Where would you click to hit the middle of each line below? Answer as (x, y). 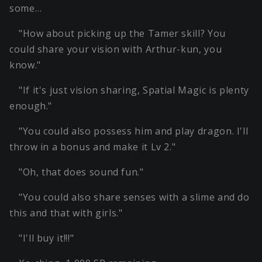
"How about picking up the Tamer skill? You (122, 34)
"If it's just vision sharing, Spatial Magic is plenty (134, 90)
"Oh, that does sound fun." (81, 172)
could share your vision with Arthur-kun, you (116, 49)
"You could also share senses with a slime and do (134, 197)
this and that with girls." (66, 213)
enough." (31, 106)
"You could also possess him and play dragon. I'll (134, 131)
